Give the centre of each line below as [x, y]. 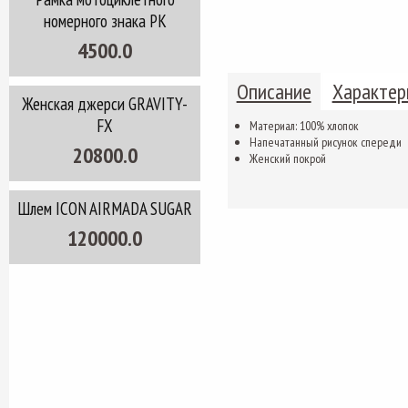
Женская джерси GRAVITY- [105, 103]
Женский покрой [287, 158]
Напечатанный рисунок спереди [325, 142]
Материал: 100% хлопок [304, 126]
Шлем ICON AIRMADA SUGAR [105, 208]
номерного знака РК [105, 20]
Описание [274, 92]
